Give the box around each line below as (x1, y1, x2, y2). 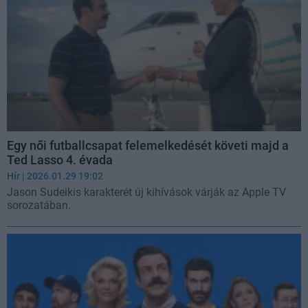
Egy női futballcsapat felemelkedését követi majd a (7, 138, 289, 153)
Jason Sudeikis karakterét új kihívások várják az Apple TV (7, 186, 286, 199)
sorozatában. (7, 199, 71, 212)
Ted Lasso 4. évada (7, 153, 113, 168)
